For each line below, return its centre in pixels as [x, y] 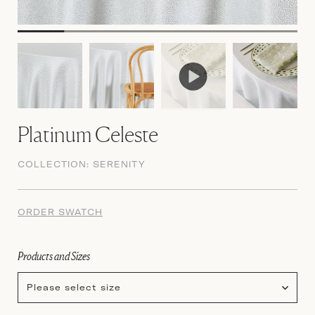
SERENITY [119, 164]
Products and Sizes [54, 256]
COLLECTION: [55, 164]
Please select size [74, 287]
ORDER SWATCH [60, 212]
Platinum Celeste [88, 134]
